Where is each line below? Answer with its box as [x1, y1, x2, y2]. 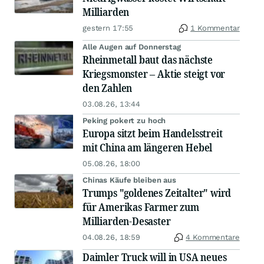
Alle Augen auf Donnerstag [82, 42, 181, 52]
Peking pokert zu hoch [82, 116, 166, 126]
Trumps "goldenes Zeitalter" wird [82, 186, 232, 200]
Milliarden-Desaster [82, 214, 171, 229]
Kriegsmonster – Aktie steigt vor [82, 67, 226, 81]
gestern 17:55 [82, 24, 134, 33]
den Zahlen [82, 81, 133, 95]
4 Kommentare [186, 233, 240, 242]
